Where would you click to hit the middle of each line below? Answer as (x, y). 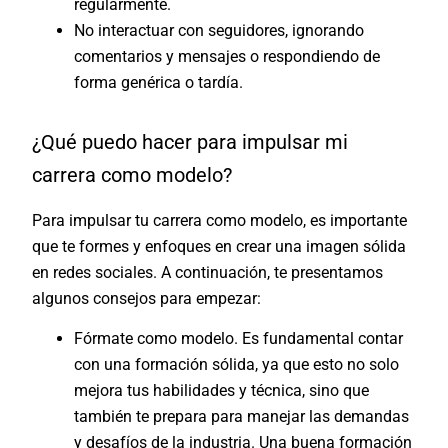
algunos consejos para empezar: (147, 298)
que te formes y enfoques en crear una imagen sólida (219, 246)
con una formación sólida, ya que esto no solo (237, 364)
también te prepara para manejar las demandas (242, 416)
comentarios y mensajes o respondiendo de (227, 56)
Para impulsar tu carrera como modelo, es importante (220, 220)
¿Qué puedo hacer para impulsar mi (190, 141)
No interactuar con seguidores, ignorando (219, 30)
